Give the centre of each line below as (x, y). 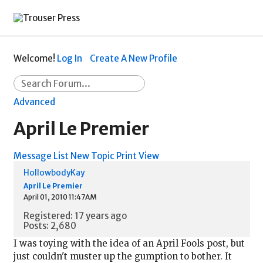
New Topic (92, 156)
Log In (69, 58)
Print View (137, 156)
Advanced (34, 102)
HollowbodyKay (54, 173)
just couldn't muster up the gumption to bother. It (122, 256)
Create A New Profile (133, 58)
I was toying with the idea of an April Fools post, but (129, 243)
